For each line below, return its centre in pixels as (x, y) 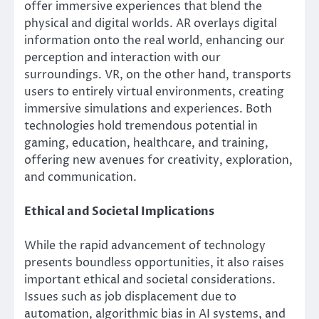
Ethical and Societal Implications (119, 212)
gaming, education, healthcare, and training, (146, 143)
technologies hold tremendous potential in (141, 126)
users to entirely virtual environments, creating (154, 92)
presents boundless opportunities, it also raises (154, 263)
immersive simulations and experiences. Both (148, 109)
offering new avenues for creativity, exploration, (158, 161)
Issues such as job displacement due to (130, 297)
